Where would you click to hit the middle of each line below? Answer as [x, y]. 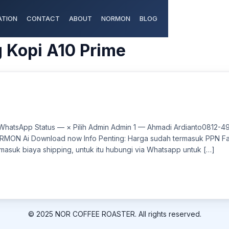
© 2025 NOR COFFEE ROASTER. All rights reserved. [114, 214]
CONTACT [43, 18]
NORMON [116, 18]
